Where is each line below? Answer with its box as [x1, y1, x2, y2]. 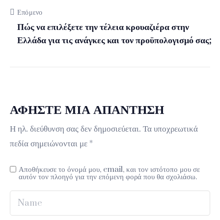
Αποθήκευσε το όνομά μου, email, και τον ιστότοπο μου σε [19, 165, 200, 175]
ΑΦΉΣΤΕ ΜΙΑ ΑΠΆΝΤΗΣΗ [10, 102, 164, 118]
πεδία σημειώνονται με [10, 138, 89, 149]
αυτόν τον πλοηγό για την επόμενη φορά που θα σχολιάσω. [19, 172, 197, 182]
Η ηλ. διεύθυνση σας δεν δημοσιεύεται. [10, 123, 141, 135]
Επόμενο [17, 8, 43, 17]
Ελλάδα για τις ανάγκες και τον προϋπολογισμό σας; [17, 34, 211, 47]
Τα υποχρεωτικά [143, 123, 198, 135]
